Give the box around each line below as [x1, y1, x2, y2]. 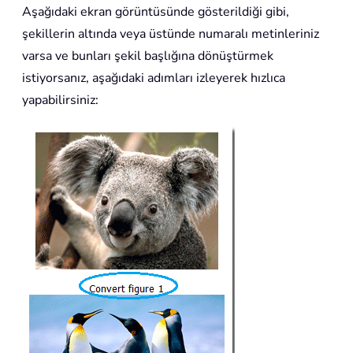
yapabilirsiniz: [22, 91, 98, 109]
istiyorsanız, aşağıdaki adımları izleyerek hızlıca [22, 69, 285, 87]
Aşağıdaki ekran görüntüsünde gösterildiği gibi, [22, 2, 289, 20]
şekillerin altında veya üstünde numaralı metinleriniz [22, 24, 319, 43]
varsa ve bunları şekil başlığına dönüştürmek [22, 46, 273, 65]
